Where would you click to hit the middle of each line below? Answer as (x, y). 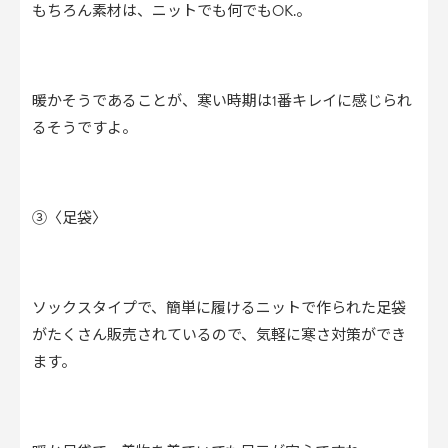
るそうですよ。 (84, 128)
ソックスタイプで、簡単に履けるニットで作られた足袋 (219, 308)
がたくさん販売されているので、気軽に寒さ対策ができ (219, 335)
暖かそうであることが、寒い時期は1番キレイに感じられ (222, 101)
